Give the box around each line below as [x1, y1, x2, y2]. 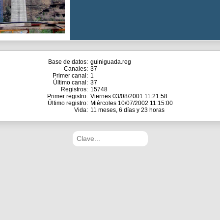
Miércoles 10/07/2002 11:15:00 [90, 100, 173, 107]
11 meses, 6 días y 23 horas [90, 107, 165, 113]
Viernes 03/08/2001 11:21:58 [90, 93, 167, 100]
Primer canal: [53, 72, 88, 79]
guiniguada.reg [90, 58, 131, 65]
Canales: [64, 65, 88, 72]
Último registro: [48, 100, 88, 107]
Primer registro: [47, 93, 88, 100]
